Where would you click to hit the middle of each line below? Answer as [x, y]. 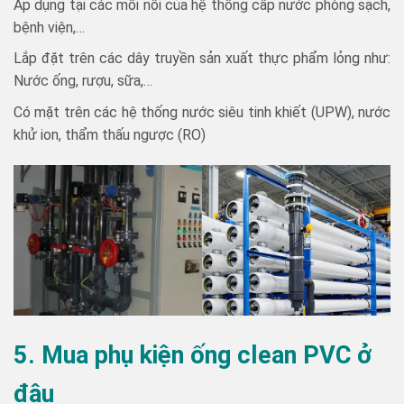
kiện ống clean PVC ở [256, 355]
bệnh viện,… [49, 27]
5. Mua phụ [77, 355]
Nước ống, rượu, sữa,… [83, 81]
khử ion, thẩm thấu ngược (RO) [110, 134]
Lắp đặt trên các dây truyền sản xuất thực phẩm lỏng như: [202, 59]
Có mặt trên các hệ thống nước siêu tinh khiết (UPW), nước [202, 112]
